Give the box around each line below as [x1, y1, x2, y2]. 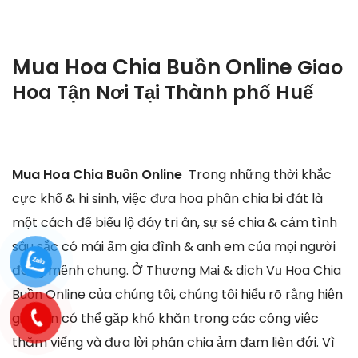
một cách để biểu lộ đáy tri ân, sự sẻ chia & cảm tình [12, 213, 337, 233]
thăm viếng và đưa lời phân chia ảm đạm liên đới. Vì [12, 333, 335, 352]
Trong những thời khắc [189, 165, 332, 185]
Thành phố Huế [165, 79, 313, 106]
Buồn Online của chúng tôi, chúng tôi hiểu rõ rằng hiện [12, 285, 343, 304]
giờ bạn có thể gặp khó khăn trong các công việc [12, 309, 319, 328]
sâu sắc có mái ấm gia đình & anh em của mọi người [12, 237, 336, 257]
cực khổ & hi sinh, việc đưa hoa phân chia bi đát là [12, 189, 323, 209]
